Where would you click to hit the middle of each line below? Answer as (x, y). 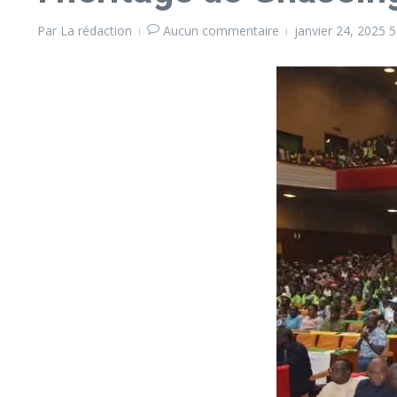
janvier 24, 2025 (342, 31)
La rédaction (96, 31)
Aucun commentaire (221, 31)
